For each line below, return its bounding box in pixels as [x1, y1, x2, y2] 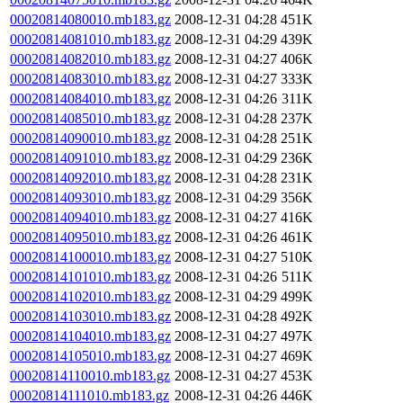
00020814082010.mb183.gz [10, 51, 171, 67]
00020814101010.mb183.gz [10, 269, 171, 284]
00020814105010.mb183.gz [10, 348, 171, 363]
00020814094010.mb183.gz [10, 210, 171, 225]
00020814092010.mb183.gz [10, 170, 171, 185]
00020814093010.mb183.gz [10, 190, 171, 205]
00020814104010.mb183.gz [10, 328, 171, 344]
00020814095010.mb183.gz [10, 229, 171, 245]
